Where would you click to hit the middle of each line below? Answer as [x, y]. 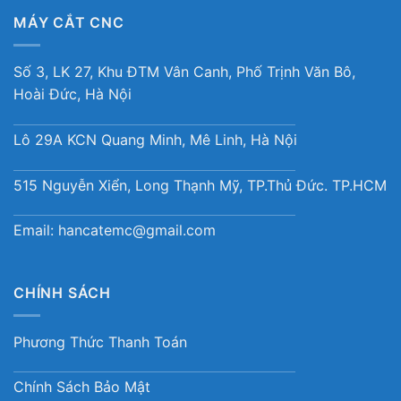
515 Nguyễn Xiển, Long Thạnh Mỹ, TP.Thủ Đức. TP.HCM [200, 185]
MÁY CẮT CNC [69, 23]
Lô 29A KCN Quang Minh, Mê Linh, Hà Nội [155, 139]
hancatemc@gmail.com [137, 230]
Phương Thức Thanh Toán [100, 341]
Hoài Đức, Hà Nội [73, 94]
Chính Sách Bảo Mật [82, 387]
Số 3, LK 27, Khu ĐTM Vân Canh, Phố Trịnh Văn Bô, [184, 71]
